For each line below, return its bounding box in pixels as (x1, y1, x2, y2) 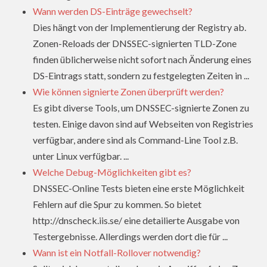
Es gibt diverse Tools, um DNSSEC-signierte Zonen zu (33, 102, 249, 114)
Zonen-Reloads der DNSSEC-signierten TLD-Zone (33, 38, 237, 49)
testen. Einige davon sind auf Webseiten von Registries (33, 118, 253, 130)
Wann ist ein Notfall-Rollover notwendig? (33, 247, 201, 259)
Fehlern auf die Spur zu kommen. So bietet (33, 198, 201, 210)
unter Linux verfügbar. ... (33, 150, 129, 162)
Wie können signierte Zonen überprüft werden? (33, 86, 224, 98)
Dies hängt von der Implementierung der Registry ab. (33, 21, 246, 33)
